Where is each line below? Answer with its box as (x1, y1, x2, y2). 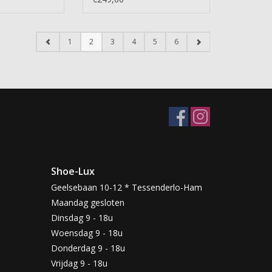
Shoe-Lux (50, 164, 95, 178)
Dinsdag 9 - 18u (50, 211, 113, 223)
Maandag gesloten (50, 196, 124, 208)
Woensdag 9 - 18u (50, 226, 123, 239)
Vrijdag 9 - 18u (50, 257, 107, 269)
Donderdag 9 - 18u (50, 242, 125, 254)
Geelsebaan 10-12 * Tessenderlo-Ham (50, 181, 202, 193)
